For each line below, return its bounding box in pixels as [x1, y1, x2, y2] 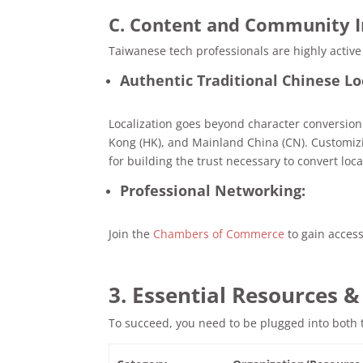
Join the [109, 225, 151, 241]
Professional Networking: [120, 180, 306, 200]
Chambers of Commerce [153, 225, 285, 241]
